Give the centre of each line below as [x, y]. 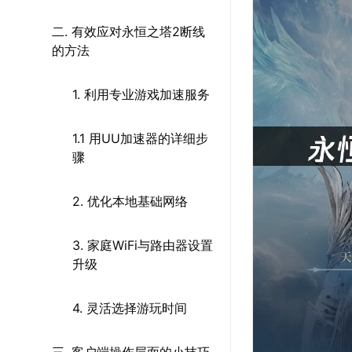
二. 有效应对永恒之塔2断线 [128, 31]
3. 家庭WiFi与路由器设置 [143, 245]
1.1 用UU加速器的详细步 [140, 138]
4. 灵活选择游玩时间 [130, 308]
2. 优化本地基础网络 [130, 201]
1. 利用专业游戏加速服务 [141, 94]
